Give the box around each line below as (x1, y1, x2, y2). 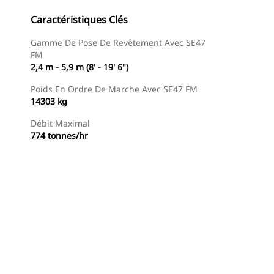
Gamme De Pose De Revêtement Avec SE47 (31, 37, 206, 48)
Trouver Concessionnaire (12, 252, 100, 262)
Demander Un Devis (125, 252, 198, 262)
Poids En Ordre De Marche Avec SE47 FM (31, 83, 198, 95)
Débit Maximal (31, 117, 90, 129)
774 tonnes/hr (31, 130, 88, 141)
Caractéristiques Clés (31, 13, 128, 26)
